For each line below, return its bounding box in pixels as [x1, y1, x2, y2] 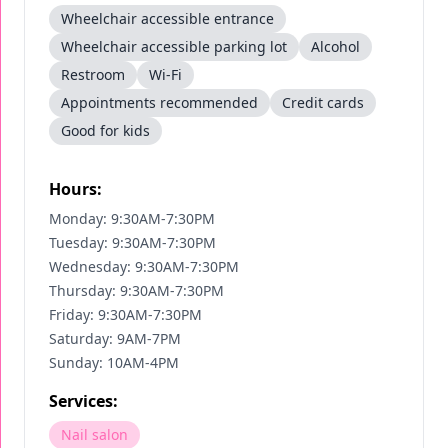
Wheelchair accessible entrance [61, 9, 274, 28]
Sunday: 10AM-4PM [49, 353, 179, 372]
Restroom [61, 65, 125, 84]
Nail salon [61, 425, 128, 444]
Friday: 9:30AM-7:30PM [49, 305, 202, 324]
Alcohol [311, 37, 360, 56]
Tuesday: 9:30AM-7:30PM [49, 233, 216, 252]
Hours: [49, 178, 102, 200]
